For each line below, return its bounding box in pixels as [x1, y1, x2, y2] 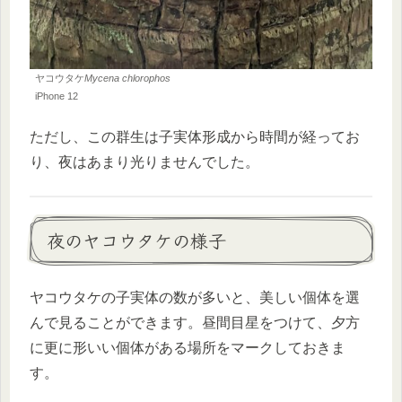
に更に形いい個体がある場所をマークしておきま [30, 340, 345, 356]
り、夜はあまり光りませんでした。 [30, 154, 259, 170]
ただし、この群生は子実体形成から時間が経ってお [30, 129, 360, 145]
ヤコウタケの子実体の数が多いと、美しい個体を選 [30, 290, 360, 306]
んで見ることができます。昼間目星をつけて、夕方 [30, 315, 360, 331]
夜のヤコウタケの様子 [47, 227, 226, 254]
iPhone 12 [35, 90, 78, 101]
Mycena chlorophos [84, 72, 170, 83]
